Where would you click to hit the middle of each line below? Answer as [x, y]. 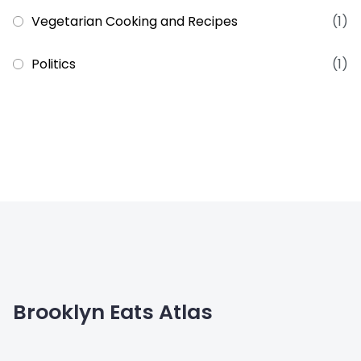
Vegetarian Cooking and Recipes [135, 22]
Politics [54, 64]
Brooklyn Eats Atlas [113, 313]
